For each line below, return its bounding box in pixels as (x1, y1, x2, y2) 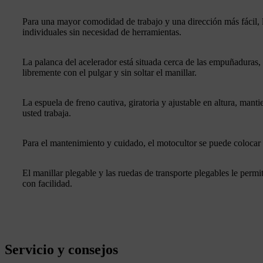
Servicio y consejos (5, 242, 118, 258)
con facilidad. (22, 178, 72, 189)
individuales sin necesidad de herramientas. (22, 27, 181, 38)
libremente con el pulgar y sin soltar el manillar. (22, 68, 197, 78)
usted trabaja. (22, 108, 71, 119)
